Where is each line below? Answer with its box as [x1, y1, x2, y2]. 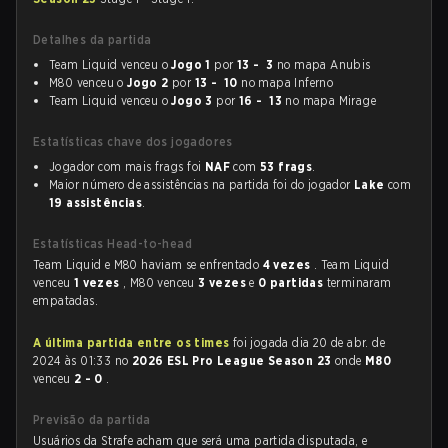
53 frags [260, 159, 313, 174]
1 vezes [73, 275, 124, 290]
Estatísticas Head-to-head [33, 236, 192, 251]
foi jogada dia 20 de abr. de [229, 335, 386, 350]
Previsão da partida [33, 412, 151, 427]
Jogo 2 [127, 75, 169, 90]
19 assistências [49, 195, 142, 210]
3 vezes [198, 275, 250, 290]
